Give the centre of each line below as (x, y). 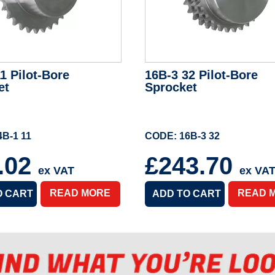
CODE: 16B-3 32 (182, 136)
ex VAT (56, 171)
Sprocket (171, 87)
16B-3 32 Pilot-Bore (201, 75)
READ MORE (80, 193)
